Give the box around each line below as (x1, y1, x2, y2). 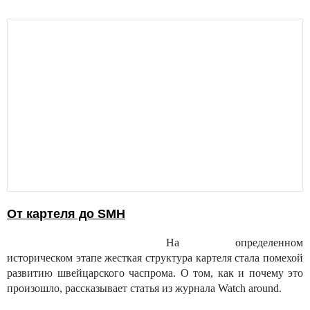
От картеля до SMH (7, 207, 125, 221)
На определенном (166, 237, 303, 249)
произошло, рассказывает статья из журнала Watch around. (7, 282, 282, 295)
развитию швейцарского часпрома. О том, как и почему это (7, 267, 303, 280)
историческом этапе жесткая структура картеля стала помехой (7, 252, 303, 264)
